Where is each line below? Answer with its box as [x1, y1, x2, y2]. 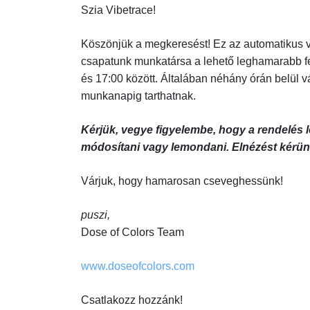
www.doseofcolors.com [81, 260, 194, 272]
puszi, [81, 209, 110, 221]
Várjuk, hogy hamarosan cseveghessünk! [81, 175, 283, 187]
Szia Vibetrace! [81, 4, 158, 16]
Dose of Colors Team [81, 226, 184, 238]
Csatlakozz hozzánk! [81, 294, 183, 306]
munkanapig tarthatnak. [81, 90, 199, 102]
